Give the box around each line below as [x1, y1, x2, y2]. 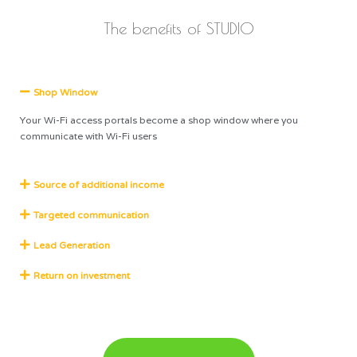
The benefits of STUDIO [103, 19, 254, 38]
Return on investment [33, 270, 130, 282]
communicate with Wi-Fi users [20, 130, 157, 143]
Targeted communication [33, 210, 149, 222]
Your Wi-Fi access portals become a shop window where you [20, 114, 298, 127]
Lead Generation [33, 240, 110, 252]
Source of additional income [33, 179, 164, 191]
